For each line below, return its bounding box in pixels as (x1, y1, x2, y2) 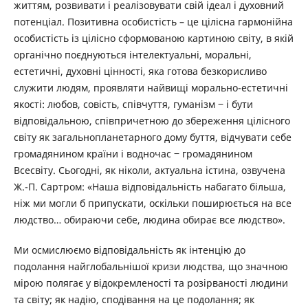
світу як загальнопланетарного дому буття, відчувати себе (13, 131, 291, 144)
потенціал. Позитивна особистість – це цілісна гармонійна (13, 15, 293, 29)
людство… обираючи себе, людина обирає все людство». (13, 213, 285, 227)
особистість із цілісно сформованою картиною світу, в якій (13, 32, 294, 45)
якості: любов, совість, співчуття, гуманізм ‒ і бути (13, 98, 253, 111)
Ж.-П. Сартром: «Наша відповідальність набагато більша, (13, 180, 286, 194)
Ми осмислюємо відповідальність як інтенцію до (13, 243, 245, 257)
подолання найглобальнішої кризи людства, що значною (13, 260, 288, 274)
